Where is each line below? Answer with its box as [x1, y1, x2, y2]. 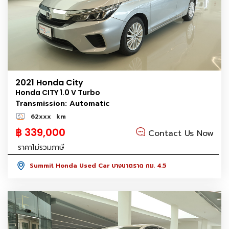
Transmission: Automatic [15, 98, 109, 109]
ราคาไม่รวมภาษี [18, 142, 64, 153]
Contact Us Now [145, 127, 214, 140]
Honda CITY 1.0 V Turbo [15, 87, 100, 98]
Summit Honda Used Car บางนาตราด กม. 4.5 [30, 161, 166, 171]
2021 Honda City [15, 77, 83, 89]
